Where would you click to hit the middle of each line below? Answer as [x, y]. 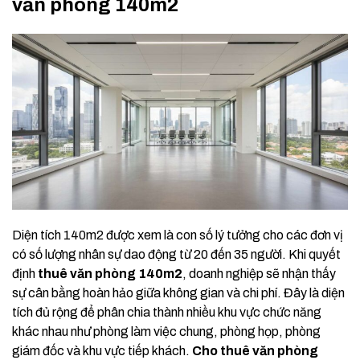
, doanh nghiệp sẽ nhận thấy [259, 274]
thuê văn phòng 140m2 [110, 274]
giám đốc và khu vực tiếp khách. [102, 351]
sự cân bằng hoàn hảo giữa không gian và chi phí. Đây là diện [178, 293]
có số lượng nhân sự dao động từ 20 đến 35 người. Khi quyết [176, 255]
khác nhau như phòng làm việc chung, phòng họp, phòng [166, 332]
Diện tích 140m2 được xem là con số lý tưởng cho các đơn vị [178, 235]
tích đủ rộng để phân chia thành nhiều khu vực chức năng [167, 313]
